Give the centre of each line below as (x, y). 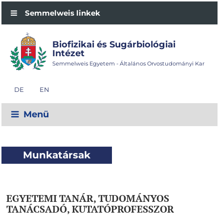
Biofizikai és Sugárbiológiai (114, 44)
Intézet (68, 53)
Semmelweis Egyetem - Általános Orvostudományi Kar (128, 63)
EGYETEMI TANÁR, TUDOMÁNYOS (88, 198)
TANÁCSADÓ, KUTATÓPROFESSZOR (90, 209)
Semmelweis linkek (62, 13)
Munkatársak (57, 155)
